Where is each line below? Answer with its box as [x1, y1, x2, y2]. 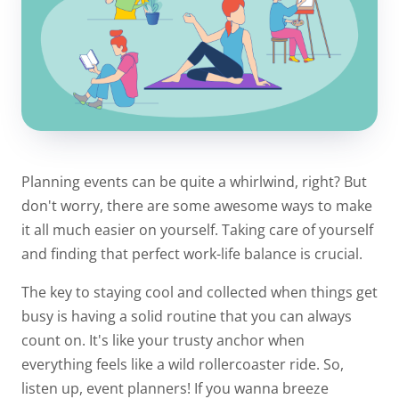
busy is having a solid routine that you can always [21, 305, 352, 326]
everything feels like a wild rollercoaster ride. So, [21, 354, 344, 374]
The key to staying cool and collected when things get [21, 281, 378, 302]
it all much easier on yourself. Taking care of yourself [21, 219, 373, 240]
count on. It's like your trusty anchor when [21, 330, 305, 350]
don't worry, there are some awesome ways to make [21, 195, 372, 216]
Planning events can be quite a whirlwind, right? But [21, 171, 367, 191]
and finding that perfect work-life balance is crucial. [21, 243, 366, 264]
